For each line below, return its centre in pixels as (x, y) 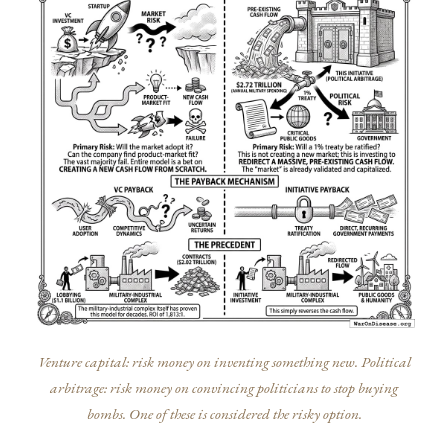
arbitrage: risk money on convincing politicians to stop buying (224, 387)
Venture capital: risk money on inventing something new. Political (224, 361)
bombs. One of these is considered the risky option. (224, 413)
